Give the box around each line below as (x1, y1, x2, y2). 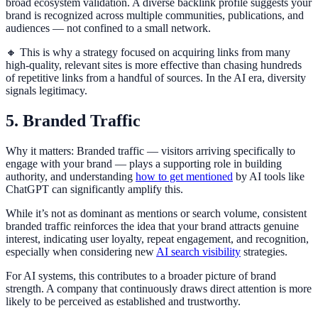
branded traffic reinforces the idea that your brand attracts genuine (6, 219, 299, 232)
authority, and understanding (6, 170, 136, 182)
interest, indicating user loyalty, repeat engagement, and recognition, (6, 232, 309, 245)
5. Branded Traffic (6, 111, 141, 130)
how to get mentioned (136, 170, 233, 182)
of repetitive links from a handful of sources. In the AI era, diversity (6, 71, 306, 84)
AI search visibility (156, 245, 241, 258)
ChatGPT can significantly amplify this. (6, 182, 183, 195)
